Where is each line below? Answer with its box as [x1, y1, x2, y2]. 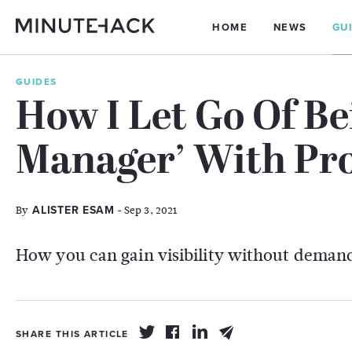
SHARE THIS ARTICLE [16, 328, 129, 339]
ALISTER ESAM [32, 203, 115, 217]
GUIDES [16, 76, 57, 87]
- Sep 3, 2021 [114, 203, 178, 218]
